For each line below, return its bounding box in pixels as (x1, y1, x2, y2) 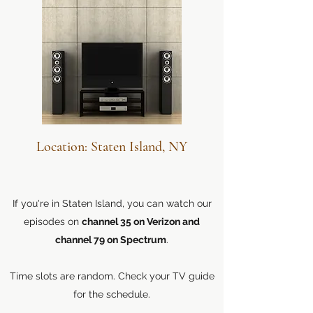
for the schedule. (73, 289, 150, 300)
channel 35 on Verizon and (82, 216, 200, 227)
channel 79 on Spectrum (55, 234, 166, 245)
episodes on (24, 216, 82, 227)
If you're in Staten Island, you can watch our (12, 198, 212, 209)
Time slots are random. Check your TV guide (9, 270, 214, 282)
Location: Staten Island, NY (36, 138, 187, 155)
